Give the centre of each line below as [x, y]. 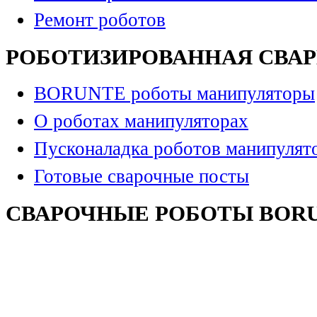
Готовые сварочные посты [142, 176]
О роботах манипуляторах [141, 121]
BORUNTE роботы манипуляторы [174, 93]
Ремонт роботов [100, 20]
